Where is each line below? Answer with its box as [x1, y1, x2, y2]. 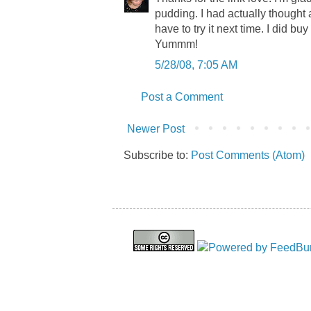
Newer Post [127, 122, 185, 135]
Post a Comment [141, 90, 223, 103]
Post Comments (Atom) [191, 149, 305, 161]
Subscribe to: [124, 149, 191, 161]
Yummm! [155, 37, 198, 50]
